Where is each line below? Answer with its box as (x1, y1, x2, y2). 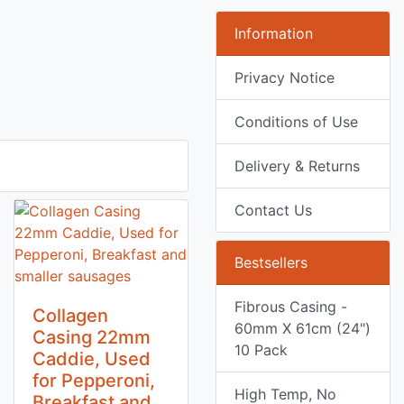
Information (234, 24, 313, 42)
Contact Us (234, 201, 312, 219)
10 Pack (234, 341, 288, 359)
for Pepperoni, (32, 370, 155, 391)
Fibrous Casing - (234, 298, 347, 316)
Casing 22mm (32, 326, 151, 348)
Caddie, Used (32, 348, 151, 370)
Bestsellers (234, 253, 308, 271)
